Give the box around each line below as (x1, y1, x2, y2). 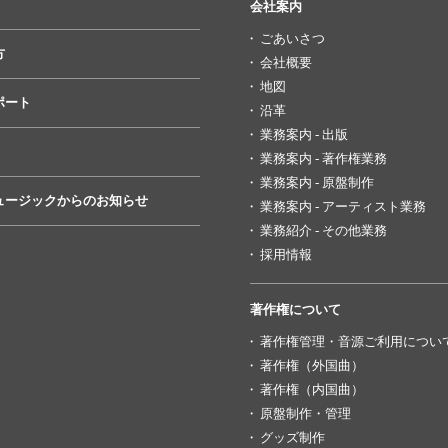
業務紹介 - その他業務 (259, 223, 387, 238)
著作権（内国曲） (259, 382, 364, 397)
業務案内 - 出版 (259, 127, 348, 142)
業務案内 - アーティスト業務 (259, 199, 426, 214)
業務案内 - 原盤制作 (259, 175, 374, 190)
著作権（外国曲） (259, 358, 364, 373)
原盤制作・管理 (259, 406, 351, 421)
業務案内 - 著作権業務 (259, 151, 387, 166)
